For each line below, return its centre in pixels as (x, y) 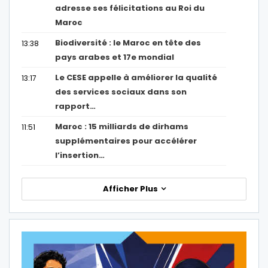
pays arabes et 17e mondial (115, 57)
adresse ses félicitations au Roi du (130, 8)
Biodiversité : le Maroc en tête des (128, 42)
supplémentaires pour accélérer (126, 141)
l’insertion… (80, 155)
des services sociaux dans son (121, 92)
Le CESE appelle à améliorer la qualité (136, 77)
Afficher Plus (131, 188)
